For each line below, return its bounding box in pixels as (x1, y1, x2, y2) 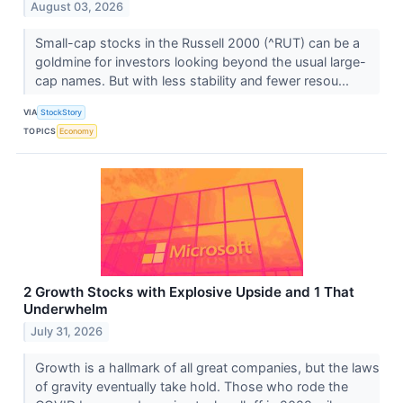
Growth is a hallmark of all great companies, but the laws (34, 360, 380, 376)
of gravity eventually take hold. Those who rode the (34, 379, 348, 395)
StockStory (40, 107, 83, 118)
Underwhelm (23, 300, 108, 318)
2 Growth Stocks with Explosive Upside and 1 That (23, 282, 354, 300)
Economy (59, 126, 94, 137)
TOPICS (23, 126, 57, 137)
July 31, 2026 (31, 325, 103, 339)
